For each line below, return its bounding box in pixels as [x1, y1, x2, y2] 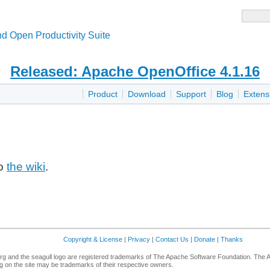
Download [128, 89, 166, 99]
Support [176, 89, 206, 99]
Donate [194, 235, 215, 243]
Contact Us [155, 235, 189, 243]
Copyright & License [63, 235, 122, 243]
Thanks [221, 235, 243, 243]
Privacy [128, 235, 150, 243]
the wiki [7, 160, 45, 174]
